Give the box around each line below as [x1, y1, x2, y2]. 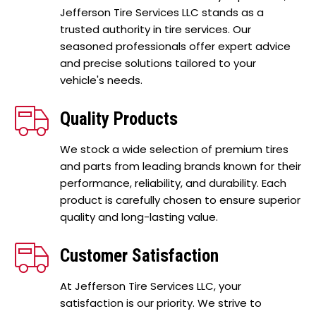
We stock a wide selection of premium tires [60, 141, 288, 157]
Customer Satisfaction [60, 245, 219, 266]
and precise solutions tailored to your [60, 55, 256, 71]
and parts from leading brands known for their [60, 158, 301, 174]
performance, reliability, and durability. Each [60, 175, 286, 190]
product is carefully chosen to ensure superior [60, 192, 300, 207]
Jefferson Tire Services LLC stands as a [60, 4, 264, 20]
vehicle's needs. [60, 72, 142, 87]
